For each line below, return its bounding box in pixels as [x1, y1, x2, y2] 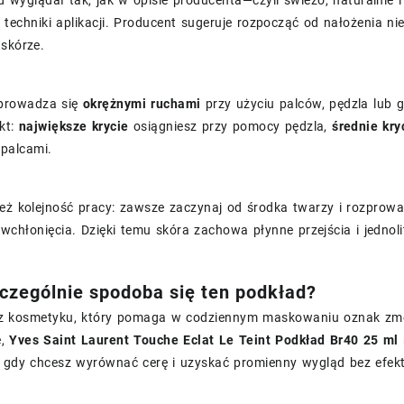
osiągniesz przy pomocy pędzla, [128, 118, 333, 133]
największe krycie [18, 118, 129, 133]
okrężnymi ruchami [82, 96, 201, 111]
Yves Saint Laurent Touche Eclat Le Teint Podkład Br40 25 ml [9, 332, 399, 347]
